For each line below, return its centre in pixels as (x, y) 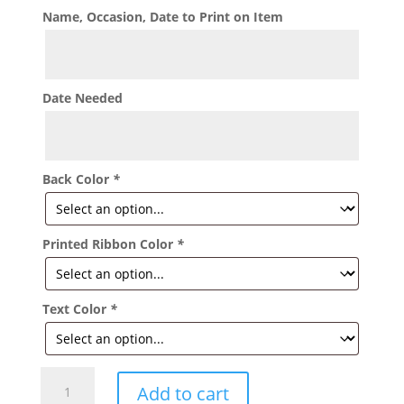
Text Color (76, 309)
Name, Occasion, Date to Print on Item (162, 17)
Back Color (77, 179)
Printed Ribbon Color (109, 244)
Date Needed (82, 98)
